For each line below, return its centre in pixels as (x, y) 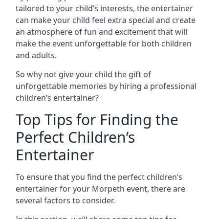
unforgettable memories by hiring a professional (106, 86)
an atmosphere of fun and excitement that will (101, 32)
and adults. (36, 55)
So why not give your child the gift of (83, 74)
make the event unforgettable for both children (104, 44)
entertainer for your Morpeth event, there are (100, 189)
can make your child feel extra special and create (106, 20)
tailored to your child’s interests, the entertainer (104, 8)
